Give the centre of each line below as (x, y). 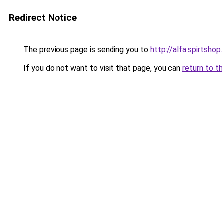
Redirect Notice (43, 18)
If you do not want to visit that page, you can (102, 68)
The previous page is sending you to (86, 49)
